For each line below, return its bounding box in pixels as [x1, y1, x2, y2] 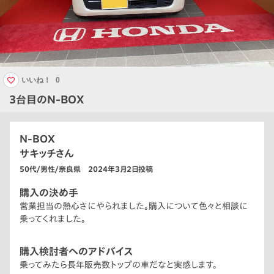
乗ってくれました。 [20, 215, 86, 224]
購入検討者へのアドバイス [20, 246, 133, 257]
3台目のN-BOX [9, 94, 84, 105]
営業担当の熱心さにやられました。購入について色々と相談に [20, 202, 248, 211]
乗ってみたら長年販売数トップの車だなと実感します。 [20, 261, 217, 270]
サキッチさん [20, 149, 74, 159]
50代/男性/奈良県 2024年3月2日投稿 [20, 165, 153, 173]
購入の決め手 [20, 188, 78, 198]
